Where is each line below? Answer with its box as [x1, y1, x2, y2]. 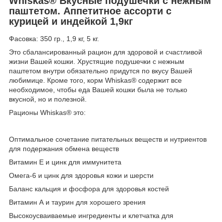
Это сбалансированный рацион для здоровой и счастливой [9, 48, 202, 56]
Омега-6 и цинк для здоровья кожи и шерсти [9, 171, 154, 180]
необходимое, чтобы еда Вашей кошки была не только [9, 86, 187, 94]
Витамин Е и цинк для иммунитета [9, 158, 121, 166]
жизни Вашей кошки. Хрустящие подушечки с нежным [9, 57, 184, 66]
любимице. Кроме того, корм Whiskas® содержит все [9, 76, 182, 85]
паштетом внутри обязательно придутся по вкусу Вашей [9, 67, 192, 75]
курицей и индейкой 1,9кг [9, 15, 133, 27]
